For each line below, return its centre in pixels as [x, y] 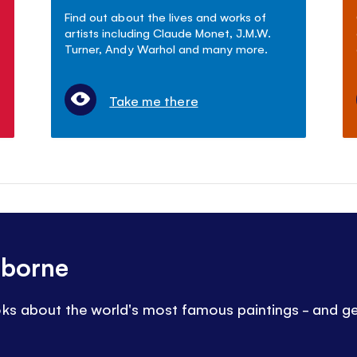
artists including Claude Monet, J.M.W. [168, 33]
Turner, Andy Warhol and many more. [166, 49]
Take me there [154, 101]
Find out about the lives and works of [165, 17]
